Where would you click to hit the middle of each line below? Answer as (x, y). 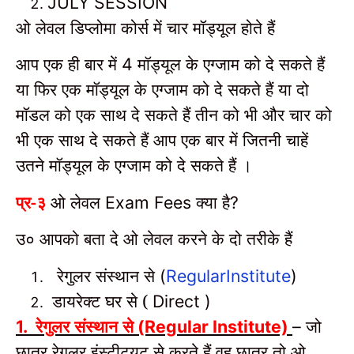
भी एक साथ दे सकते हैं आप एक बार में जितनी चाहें (162, 140)
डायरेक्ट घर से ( (100, 300)
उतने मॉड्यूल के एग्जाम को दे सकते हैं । (134, 165)
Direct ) (179, 301)
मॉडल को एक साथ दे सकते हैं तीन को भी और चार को (174, 115)
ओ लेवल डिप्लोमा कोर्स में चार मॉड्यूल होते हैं (145, 27)
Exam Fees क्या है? (174, 202)
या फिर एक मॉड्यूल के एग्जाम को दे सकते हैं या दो (162, 89)
